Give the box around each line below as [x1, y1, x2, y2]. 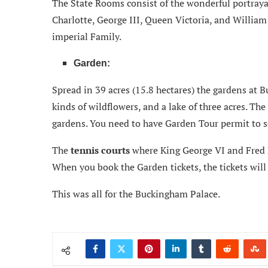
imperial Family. [52, 29, 121, 43]
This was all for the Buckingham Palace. [52, 187, 220, 200]
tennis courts [71, 143, 132, 157]
